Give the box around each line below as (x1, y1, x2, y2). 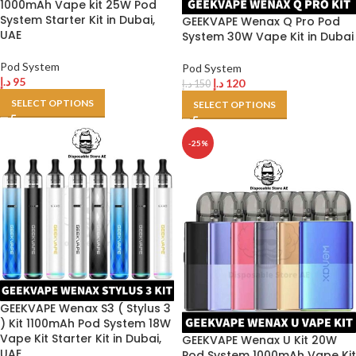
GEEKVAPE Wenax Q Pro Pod (182, 14, 340, 29)
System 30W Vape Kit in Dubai (182, 29, 354, 44)
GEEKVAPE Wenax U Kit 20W (182, 332, 337, 348)
